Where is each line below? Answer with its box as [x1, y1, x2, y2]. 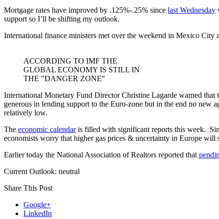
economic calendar [18, 125, 76, 134]
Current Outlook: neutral [4, 167, 80, 176]
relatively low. [4, 109, 47, 117]
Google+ [23, 200, 51, 209]
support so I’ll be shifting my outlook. [4, 15, 120, 23]
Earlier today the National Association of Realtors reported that [4, 151, 199, 159]
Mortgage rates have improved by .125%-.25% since [4, 6, 168, 15]
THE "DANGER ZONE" [23, 74, 105, 83]
